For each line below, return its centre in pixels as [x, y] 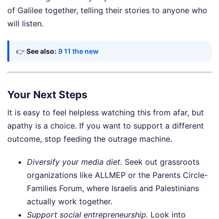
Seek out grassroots [161, 162]
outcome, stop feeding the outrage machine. [90, 139]
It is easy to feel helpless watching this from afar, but [106, 113]
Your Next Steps [47, 94]
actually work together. [70, 202]
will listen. [25, 23]
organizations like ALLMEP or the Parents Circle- [117, 175]
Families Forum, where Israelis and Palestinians [113, 188]
